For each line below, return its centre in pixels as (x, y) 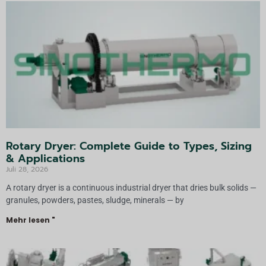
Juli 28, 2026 (27, 169)
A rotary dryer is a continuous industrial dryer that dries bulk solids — (131, 187)
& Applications (45, 158)
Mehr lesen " (31, 220)
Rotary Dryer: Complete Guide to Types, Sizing (129, 146)
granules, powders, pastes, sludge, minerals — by (95, 200)
